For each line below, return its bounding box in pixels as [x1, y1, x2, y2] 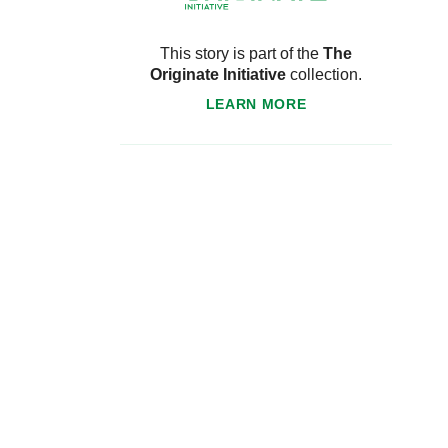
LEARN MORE [205, 96, 307, 113]
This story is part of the [160, 45, 323, 63]
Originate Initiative [150, 66, 286, 84]
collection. [286, 66, 362, 84]
